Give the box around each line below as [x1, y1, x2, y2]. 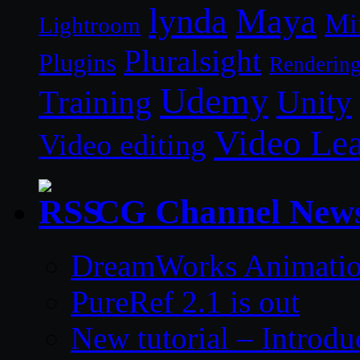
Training [39, 84, 152, 121]
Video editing [39, 127, 206, 162]
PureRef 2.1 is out [71, 284, 300, 320]
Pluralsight [124, 43, 261, 78]
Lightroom [39, 11, 141, 38]
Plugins [39, 47, 116, 77]
